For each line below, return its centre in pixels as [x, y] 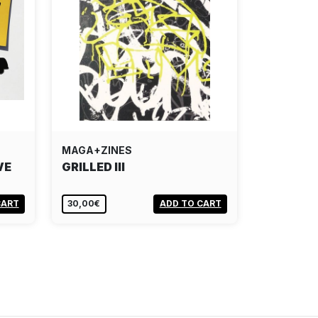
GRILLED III [93, 167]
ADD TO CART [190, 204]
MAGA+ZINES [97, 150]
